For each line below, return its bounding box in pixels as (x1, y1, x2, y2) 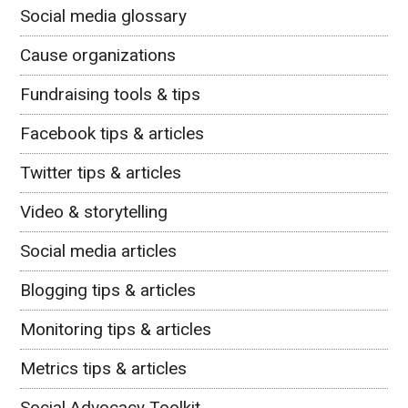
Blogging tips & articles (20, 279, 197, 301)
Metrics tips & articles (20, 357, 188, 379)
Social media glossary (20, 5, 188, 26)
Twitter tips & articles (20, 161, 182, 183)
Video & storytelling (20, 200, 168, 222)
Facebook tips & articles (20, 122, 205, 144)
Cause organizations (20, 44, 177, 66)
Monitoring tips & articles (20, 318, 212, 340)
